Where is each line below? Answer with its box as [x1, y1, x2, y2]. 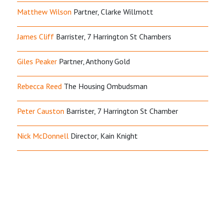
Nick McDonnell [17, 130, 69, 141]
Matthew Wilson [17, 6, 72, 17]
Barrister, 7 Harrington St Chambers [54, 31, 171, 41]
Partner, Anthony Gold [57, 56, 130, 66]
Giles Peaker [17, 56, 57, 66]
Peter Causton [17, 106, 64, 116]
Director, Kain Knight [69, 130, 138, 141]
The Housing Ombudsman [62, 81, 147, 91]
